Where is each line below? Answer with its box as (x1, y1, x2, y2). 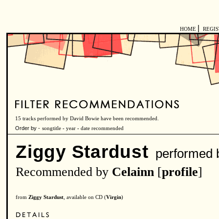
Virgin (106, 195, 121, 200)
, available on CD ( (64, 195, 106, 200)
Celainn (112, 165, 154, 179)
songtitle (42, 126, 61, 131)
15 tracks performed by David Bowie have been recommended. (15, 116, 159, 121)
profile (162, 165, 198, 179)
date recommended (81, 126, 124, 131)
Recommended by (16, 165, 112, 179)
